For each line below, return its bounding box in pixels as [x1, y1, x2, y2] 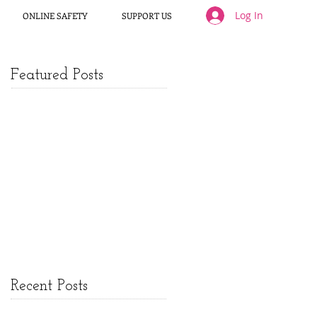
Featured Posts [11, 67, 103, 83]
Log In [234, 8, 263, 22]
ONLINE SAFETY [23, 10, 88, 21]
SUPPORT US [122, 10, 172, 21]
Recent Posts [11, 278, 88, 294]
